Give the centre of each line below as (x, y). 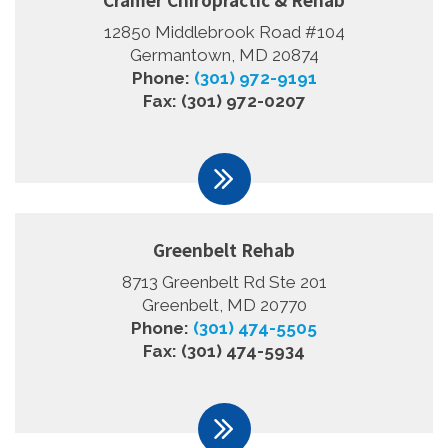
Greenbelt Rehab (224, 249)
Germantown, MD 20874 (224, 54)
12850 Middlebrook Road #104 (224, 31)
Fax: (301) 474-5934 (224, 350)
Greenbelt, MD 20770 (224, 304)
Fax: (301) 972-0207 (224, 100)
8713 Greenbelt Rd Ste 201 (224, 281)
